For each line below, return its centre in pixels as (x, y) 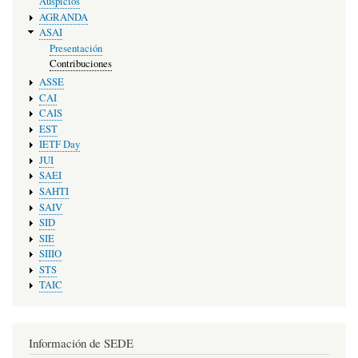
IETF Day (59, 145)
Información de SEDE (81, 343)
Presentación (76, 48)
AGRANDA (63, 17)
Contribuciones (80, 64)
